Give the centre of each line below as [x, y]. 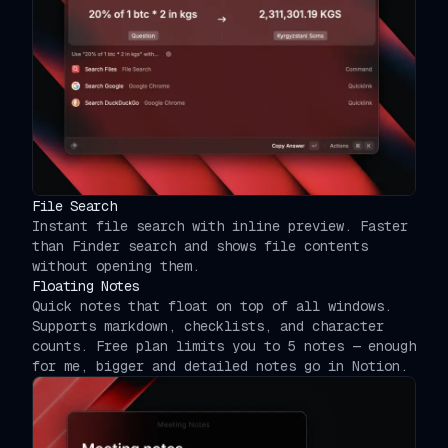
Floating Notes [86, 285]
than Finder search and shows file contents [200, 245]
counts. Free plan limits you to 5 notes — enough [224, 345]
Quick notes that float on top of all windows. [212, 305]
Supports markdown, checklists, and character [208, 325]
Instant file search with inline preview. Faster [220, 225]
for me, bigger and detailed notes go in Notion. [220, 365]
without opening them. [116, 265]
